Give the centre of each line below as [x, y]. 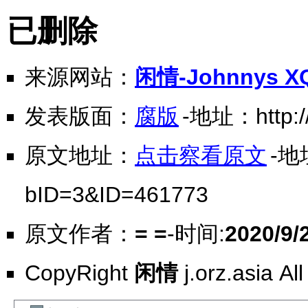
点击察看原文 [201, 155]
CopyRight [79, 273]
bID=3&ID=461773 [117, 195]
